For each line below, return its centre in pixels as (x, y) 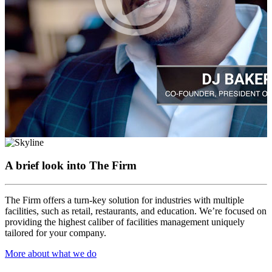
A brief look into (47, 166)
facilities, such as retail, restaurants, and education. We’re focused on (136, 211)
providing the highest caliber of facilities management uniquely (125, 222)
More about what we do (51, 254)
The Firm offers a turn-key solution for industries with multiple (124, 200)
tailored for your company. (56, 233)
